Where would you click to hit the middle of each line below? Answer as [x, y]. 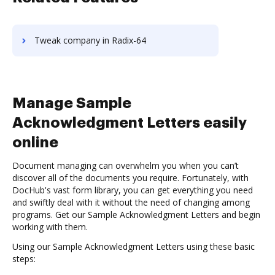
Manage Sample [72, 103]
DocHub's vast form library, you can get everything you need [133, 190]
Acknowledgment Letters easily [130, 123]
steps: [24, 259]
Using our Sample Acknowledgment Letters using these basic [134, 246]
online [35, 142]
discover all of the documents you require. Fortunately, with [130, 178]
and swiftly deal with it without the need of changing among [131, 202]
